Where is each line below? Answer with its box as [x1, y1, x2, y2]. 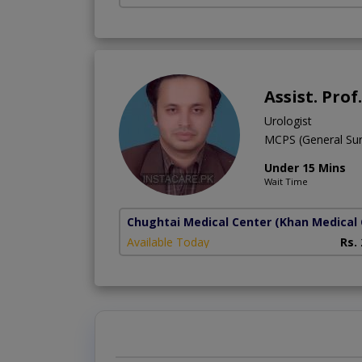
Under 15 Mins [264, 160, 346, 176]
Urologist [264, 113, 312, 129]
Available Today [127, 234, 209, 250]
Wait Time [264, 175, 308, 188]
